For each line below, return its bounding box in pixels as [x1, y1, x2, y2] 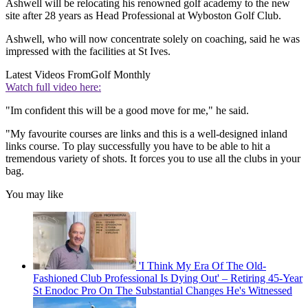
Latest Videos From [5, 69, 91, 81]
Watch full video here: [5, 81, 101, 93]
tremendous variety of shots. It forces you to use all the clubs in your [5, 153, 300, 165]
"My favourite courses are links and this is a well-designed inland [5, 128, 287, 140]
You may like [5, 188, 63, 201]
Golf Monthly [91, 69, 151, 81]
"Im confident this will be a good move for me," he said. [5, 104, 249, 117]
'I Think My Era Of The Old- [139, 260, 266, 272]
